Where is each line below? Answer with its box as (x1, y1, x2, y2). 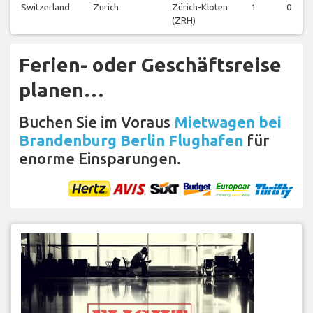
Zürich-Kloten (172, 2, 228, 13)
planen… (19, 79, 104, 101)
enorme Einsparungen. (19, 150, 181, 168)
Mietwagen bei (174, 113, 282, 131)
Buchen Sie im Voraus (19, 113, 174, 131)
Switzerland (21, 2, 70, 13)
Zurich (93, 2, 119, 13)
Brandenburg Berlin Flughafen (19, 131, 243, 150)
